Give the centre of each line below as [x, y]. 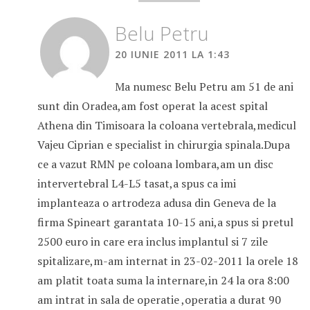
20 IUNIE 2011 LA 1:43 [172, 55]
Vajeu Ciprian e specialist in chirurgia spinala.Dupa [163, 145]
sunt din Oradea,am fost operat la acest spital [152, 106]
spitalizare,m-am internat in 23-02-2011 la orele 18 [167, 261]
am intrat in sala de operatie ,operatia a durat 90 [159, 300]
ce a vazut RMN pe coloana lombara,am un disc [155, 164]
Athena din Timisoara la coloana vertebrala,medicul [166, 126]
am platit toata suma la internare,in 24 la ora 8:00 [163, 281]
